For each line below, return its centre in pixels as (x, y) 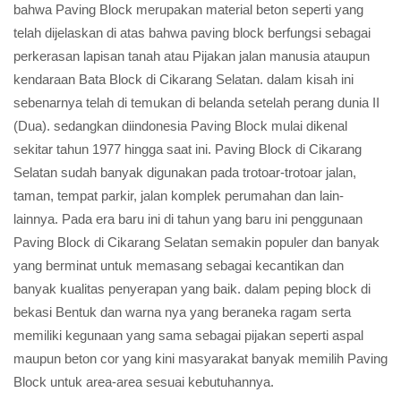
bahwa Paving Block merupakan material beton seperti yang (188, 9)
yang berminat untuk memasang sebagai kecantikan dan (179, 265)
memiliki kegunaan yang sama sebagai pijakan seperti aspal (188, 335)
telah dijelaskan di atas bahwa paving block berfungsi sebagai (192, 33)
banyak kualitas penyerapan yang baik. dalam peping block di (192, 289)
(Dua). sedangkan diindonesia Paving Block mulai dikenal (180, 126)
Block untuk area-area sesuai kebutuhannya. (144, 382)
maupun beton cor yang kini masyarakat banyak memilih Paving (200, 358)
